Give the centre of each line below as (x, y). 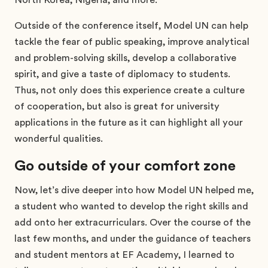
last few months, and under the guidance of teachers (133, 238)
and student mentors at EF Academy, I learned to (124, 255)
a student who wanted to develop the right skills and (131, 206)
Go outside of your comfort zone (125, 165)
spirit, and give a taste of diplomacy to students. (122, 74)
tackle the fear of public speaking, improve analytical (132, 42)
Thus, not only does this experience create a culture (130, 90)
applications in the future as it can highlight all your (129, 122)
